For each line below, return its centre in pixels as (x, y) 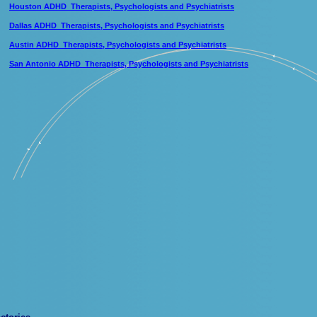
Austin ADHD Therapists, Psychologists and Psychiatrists (118, 45)
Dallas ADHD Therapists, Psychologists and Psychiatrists (117, 25)
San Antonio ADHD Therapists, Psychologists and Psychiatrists (129, 64)
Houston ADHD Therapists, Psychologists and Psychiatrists (122, 6)
